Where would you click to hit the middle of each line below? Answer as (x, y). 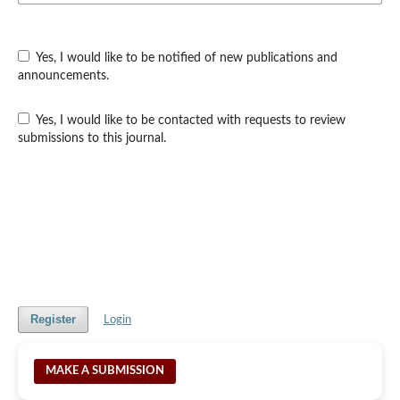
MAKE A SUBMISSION (105, 371)
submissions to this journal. (92, 138)
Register (53, 320)
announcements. (63, 76)
